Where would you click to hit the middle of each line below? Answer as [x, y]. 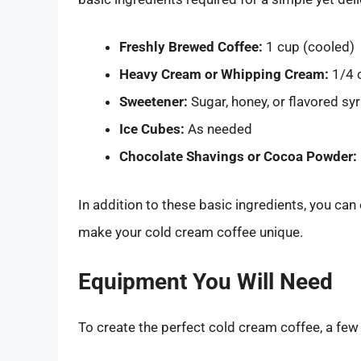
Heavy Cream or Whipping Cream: [224, 75]
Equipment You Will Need [205, 282]
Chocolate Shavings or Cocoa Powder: [238, 157]
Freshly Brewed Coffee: [191, 47]
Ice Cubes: [152, 129]
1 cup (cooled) [309, 47]
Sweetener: [154, 102]
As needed [218, 129]
